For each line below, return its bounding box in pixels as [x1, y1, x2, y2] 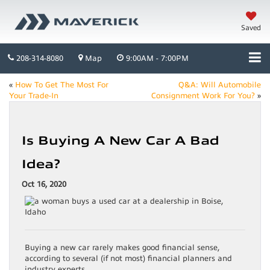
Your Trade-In [9, 92, 58, 101]
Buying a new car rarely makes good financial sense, [25, 243, 219, 253]
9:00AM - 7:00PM [124, 54, 189, 63]
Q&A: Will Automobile [178, 81, 261, 90]
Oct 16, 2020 [22, 180, 66, 189]
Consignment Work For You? [151, 92, 255, 101]
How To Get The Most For [15, 81, 108, 90]
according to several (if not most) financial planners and [25, 254, 232, 263]
